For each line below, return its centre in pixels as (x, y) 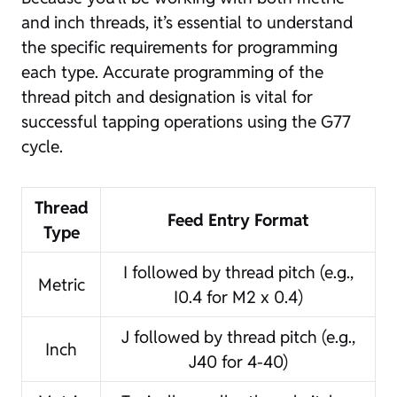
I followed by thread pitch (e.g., (238, 272)
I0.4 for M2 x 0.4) (238, 296)
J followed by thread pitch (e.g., (238, 336)
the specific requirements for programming (179, 47)
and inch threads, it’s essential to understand (187, 22)
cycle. (42, 146)
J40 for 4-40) (238, 361)
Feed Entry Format (238, 219)
